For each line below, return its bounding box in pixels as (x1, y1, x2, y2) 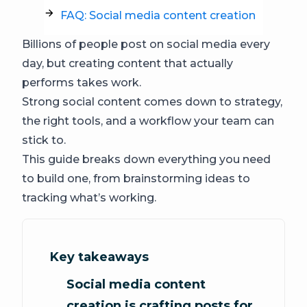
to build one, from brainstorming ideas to (22, 172, 250, 185)
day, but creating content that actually (22, 57, 233, 70)
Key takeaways (50, 249, 149, 265)
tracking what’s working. (22, 191, 156, 204)
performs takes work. (22, 76, 144, 89)
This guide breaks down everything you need (22, 153, 271, 166)
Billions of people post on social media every (22, 38, 270, 51)
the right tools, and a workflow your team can (22, 114, 274, 127)
